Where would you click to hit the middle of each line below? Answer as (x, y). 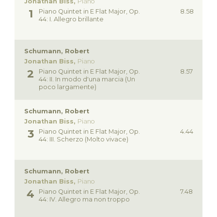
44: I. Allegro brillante (71, 19)
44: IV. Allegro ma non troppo (84, 200)
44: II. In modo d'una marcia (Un (87, 79)
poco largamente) (68, 87)
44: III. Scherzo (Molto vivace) (84, 139)
